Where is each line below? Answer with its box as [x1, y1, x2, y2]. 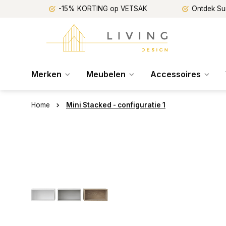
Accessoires [150, 69, 201, 79]
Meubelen [86, 69, 126, 79]
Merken [31, 69, 62, 79]
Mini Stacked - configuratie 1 [66, 101, 165, 109]
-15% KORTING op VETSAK [59, 5, 147, 13]
